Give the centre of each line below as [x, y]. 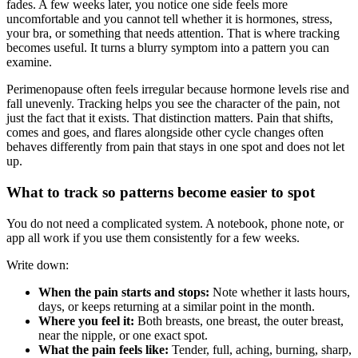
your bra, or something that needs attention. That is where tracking [173, 34]
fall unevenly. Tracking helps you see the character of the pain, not [173, 104]
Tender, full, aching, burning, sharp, [260, 349]
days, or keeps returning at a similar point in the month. [177, 306]
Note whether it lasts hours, [280, 292]
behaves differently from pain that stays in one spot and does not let [175, 147]
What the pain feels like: [103, 349]
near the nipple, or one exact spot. [123, 335]
